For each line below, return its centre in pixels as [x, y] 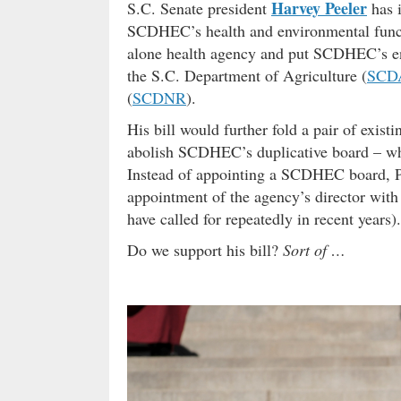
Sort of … [314, 250]
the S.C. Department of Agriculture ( [247, 76]
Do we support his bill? [205, 250]
